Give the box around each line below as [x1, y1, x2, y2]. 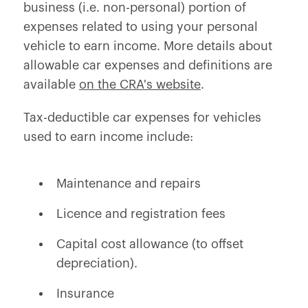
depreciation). [56, 257, 137, 269]
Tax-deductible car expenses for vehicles [23, 111, 261, 124]
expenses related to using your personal [23, 21, 258, 33]
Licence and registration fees [56, 208, 225, 220]
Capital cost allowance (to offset [56, 238, 243, 250]
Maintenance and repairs [56, 177, 201, 190]
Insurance [56, 287, 114, 300]
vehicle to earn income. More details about [23, 40, 272, 52]
